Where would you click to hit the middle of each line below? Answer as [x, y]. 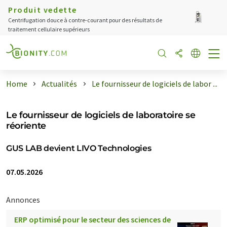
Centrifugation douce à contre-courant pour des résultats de [85, 20]
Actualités [60, 84]
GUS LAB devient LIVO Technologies [79, 148]
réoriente [26, 125]
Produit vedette [43, 10]
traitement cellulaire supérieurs [49, 29]
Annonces [23, 200]
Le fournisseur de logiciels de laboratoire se [101, 115]
